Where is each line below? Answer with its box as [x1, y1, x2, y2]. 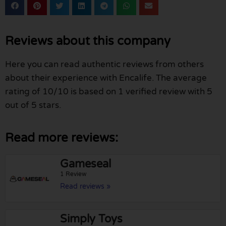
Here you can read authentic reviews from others [5, 59, 204, 70]
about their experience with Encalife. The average [5, 73, 207, 84]
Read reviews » [60, 182, 111, 191]
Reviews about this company [5, 34, 171, 49]
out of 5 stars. [5, 100, 61, 111]
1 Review [60, 171, 87, 178]
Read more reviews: [5, 131, 118, 146]
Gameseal [60, 157, 111, 171]
